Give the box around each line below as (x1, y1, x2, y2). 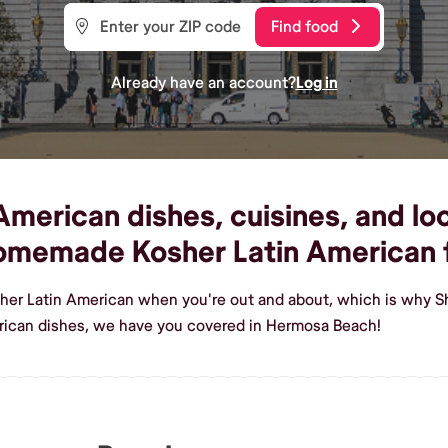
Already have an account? (110, 72, 296, 93)
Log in (295, 72, 338, 93)
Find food (271, 16, 338, 37)
